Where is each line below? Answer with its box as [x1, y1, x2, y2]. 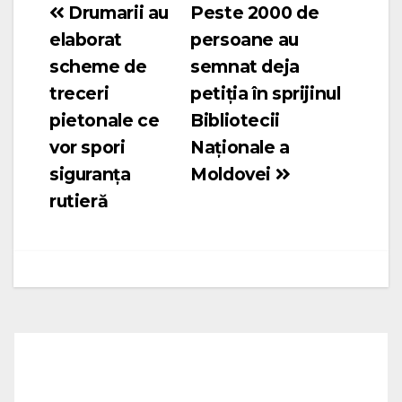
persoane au [190, 29, 299, 51]
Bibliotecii [190, 109, 280, 132]
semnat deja [190, 56, 300, 78]
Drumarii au [64, 2, 170, 24]
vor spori [49, 136, 126, 159]
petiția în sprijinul [190, 83, 341, 105]
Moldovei [190, 163, 275, 186]
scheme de [49, 56, 147, 78]
